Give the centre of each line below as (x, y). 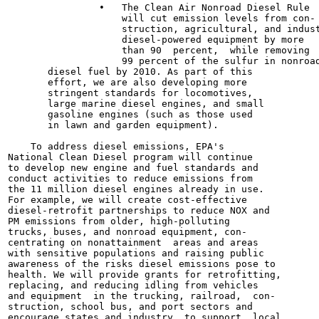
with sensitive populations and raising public (136, 253)
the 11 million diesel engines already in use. (136, 189)
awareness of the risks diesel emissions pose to (142, 264)
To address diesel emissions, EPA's (116, 146)
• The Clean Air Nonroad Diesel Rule (159, 7)
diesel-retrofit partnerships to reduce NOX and (139, 210)
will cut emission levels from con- (162, 18)
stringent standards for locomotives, (130, 93)
